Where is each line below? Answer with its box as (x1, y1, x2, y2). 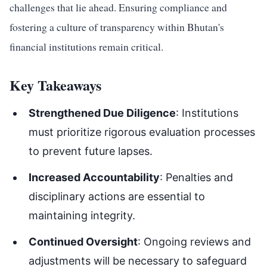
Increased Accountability (29, 171, 160, 184)
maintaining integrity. (29, 209, 135, 222)
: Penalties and (160, 171, 233, 184)
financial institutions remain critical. (10, 39, 163, 54)
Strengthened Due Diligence (29, 107, 176, 119)
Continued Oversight (29, 235, 138, 248)
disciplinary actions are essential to (29, 190, 205, 203)
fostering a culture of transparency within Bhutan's (10, 20, 224, 34)
